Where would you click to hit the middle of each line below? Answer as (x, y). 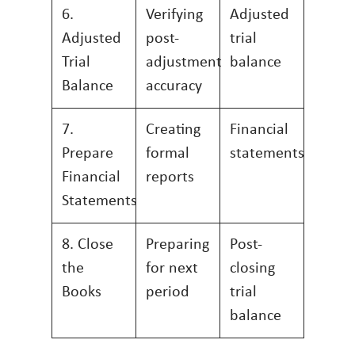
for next (172, 269)
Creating (173, 130)
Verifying (174, 15)
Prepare (88, 154)
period (168, 292)
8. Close (88, 245)
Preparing (177, 245)
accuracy (174, 86)
